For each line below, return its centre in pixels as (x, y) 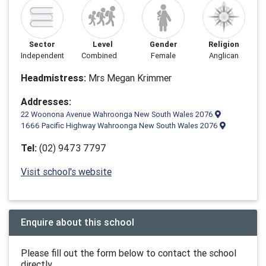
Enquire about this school (77, 222)
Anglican (224, 56)
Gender (163, 44)
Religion (224, 44)
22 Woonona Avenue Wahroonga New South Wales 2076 (118, 114)
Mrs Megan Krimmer (129, 78)
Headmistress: (53, 78)
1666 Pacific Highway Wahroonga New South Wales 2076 (120, 126)
